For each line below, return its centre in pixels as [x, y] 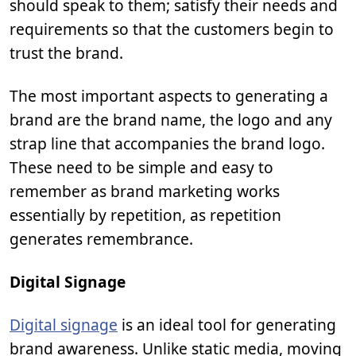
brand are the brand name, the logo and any [171, 120]
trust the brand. [66, 53]
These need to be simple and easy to [141, 167]
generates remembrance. [101, 239]
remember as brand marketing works [145, 191]
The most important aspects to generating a [169, 96]
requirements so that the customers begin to [172, 29]
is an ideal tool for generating [227, 325]
